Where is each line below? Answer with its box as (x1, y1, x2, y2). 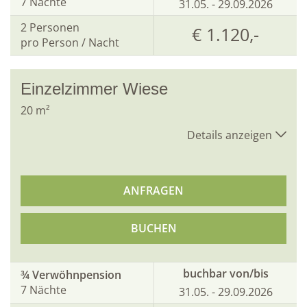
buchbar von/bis (182, 265, 269, 281)
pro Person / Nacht (21, 35, 119, 51)
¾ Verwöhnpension (21, 267, 121, 283)
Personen (29, 20, 79, 36)
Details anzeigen (187, 127, 272, 143)
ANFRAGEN (123, 182, 184, 198)
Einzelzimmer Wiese (21, 79, 168, 98)
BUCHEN (130, 220, 177, 236)
